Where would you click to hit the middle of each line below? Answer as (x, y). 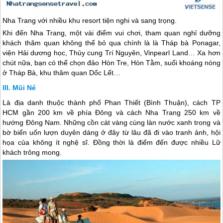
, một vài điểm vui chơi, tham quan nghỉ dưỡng (143, 33)
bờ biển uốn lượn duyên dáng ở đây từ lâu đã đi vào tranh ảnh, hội (111, 133)
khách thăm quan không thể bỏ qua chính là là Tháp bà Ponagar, (111, 43)
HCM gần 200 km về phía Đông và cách (74, 113)
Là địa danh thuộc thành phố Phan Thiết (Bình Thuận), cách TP (111, 103)
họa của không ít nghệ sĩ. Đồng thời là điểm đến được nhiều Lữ (111, 143)
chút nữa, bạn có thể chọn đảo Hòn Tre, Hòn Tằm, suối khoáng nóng (111, 63)
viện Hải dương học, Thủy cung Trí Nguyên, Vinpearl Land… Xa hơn (111, 53)
